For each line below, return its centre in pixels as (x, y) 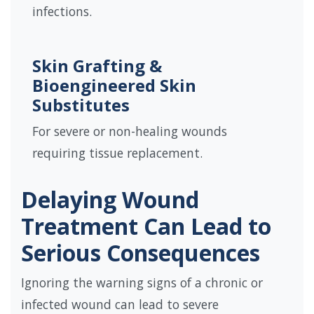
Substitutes (81, 105)
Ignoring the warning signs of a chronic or (142, 283)
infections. (62, 12)
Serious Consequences (141, 253)
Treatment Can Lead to (146, 226)
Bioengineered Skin (114, 86)
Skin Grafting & (97, 66)
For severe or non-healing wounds (130, 131)
